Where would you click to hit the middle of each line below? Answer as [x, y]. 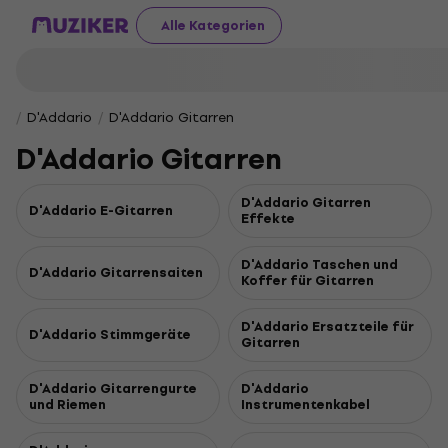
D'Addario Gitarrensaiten [116, 272]
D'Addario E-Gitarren [101, 210]
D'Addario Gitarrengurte [113, 388]
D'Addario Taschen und [319, 264]
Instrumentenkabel [305, 404]
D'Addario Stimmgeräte [110, 334]
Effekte [268, 218]
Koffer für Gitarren [307, 280]
